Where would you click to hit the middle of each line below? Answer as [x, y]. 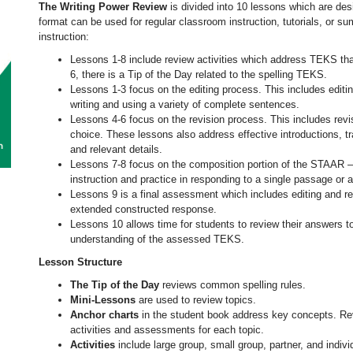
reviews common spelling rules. [232, 285]
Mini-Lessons [103, 300]
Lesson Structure [80, 262]
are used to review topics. [196, 300]
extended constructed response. [143, 209]
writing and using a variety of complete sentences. [185, 104]
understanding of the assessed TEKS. [157, 239]
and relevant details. [116, 149]
